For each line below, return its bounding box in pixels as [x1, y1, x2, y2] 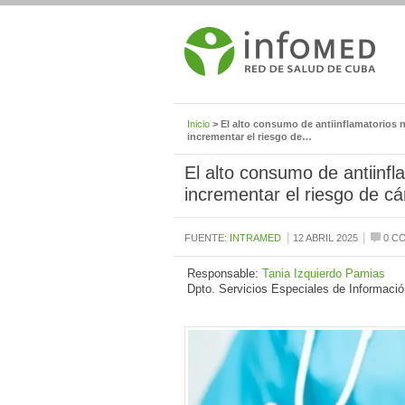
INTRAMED [230, 232, 281, 244]
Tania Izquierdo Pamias [262, 267, 385, 281]
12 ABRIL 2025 [293, 232, 358, 244]
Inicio [187, 118, 210, 129]
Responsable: [187, 267, 262, 281]
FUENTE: [184, 232, 230, 244]
